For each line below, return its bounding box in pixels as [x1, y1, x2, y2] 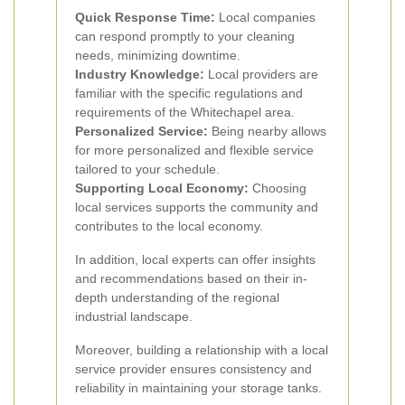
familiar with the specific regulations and [75, 86, 303, 100]
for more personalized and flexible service [75, 143, 314, 157]
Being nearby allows [208, 124, 326, 138]
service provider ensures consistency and [75, 362, 312, 376]
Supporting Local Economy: [75, 181, 249, 195]
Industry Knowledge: [75, 67, 204, 81]
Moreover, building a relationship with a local [75, 343, 328, 357]
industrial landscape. [75, 309, 193, 324]
